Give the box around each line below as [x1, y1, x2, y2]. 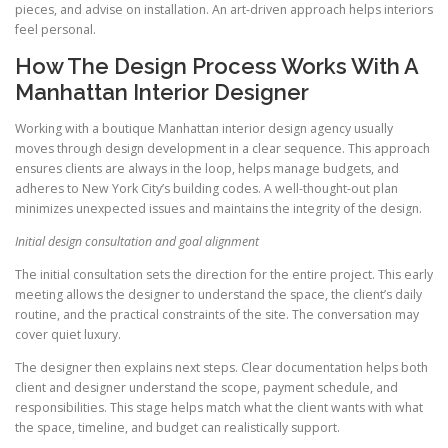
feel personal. [15, 21, 96, 39]
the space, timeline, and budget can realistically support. [15, 418, 340, 436]
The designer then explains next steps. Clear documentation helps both [15, 358, 428, 376]
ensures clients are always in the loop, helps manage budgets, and [15, 159, 399, 177]
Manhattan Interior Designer [15, 79, 309, 106]
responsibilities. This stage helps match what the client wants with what [15, 398, 423, 416]
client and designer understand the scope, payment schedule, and [15, 378, 398, 396]
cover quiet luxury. [15, 325, 121, 343]
